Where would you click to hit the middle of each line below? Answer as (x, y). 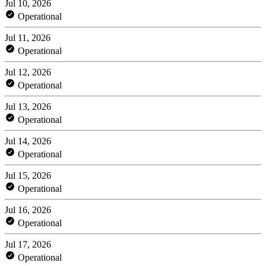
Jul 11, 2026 (28, 37)
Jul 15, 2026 (28, 175)
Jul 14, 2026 (28, 141)
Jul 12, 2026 (28, 72)
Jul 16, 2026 (28, 210)
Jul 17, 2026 (28, 244)
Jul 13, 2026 (28, 106)
